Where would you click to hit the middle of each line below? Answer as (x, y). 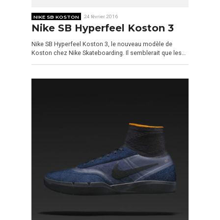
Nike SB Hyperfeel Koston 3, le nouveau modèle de (102, 44)
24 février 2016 (101, 16)
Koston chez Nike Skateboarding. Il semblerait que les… (109, 53)
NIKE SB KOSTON (56, 16)
